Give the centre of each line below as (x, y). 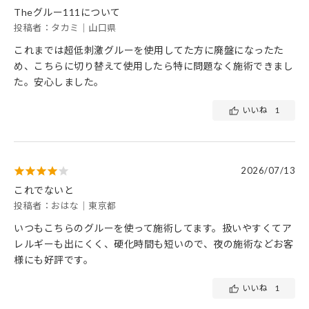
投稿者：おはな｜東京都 (65, 206)
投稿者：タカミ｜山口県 (65, 28)
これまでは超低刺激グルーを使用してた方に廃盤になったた (149, 50)
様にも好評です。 (53, 260)
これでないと (44, 190)
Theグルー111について (67, 12)
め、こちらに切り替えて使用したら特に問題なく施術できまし (153, 66)
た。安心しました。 (59, 82)
